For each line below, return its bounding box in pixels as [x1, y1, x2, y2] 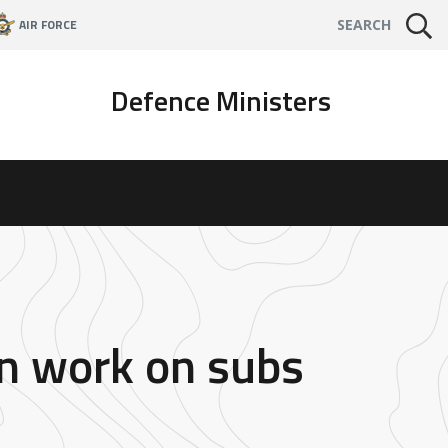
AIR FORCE [18, 15, 77, 34]
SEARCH [337, 15, 392, 34]
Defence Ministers [110, 79, 331, 123]
